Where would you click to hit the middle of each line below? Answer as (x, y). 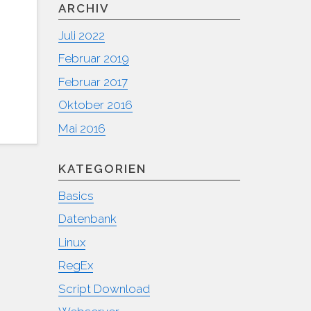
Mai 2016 (82, 128)
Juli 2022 (81, 35)
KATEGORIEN (102, 168)
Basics (76, 195)
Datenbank (87, 219)
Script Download (104, 288)
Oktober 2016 (95, 105)
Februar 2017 (93, 82)
